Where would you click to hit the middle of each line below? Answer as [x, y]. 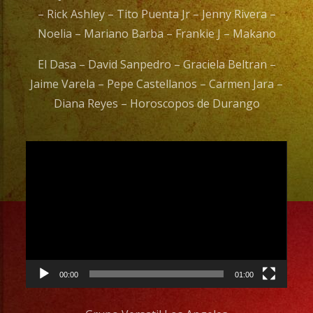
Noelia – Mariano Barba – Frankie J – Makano [156, 34]
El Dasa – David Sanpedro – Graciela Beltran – [156, 64]
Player [172, 170]
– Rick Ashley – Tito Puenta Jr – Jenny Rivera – [156, 14]
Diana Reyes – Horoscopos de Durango [156, 103]
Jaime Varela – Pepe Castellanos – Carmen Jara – [156, 84]
